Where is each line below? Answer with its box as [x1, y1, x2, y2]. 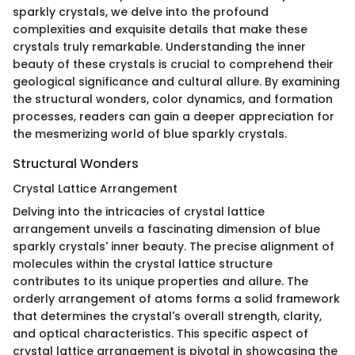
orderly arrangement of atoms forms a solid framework [13, 290, 340, 307]
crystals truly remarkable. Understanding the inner [13, 38, 306, 55]
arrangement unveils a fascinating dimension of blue [13, 220, 320, 237]
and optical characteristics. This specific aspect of [13, 325, 308, 342]
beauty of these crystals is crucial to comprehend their [13, 55, 334, 72]
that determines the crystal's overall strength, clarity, [13, 307, 322, 324]
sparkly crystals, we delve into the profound [13, 3, 269, 20]
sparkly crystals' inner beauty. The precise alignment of [13, 238, 334, 254]
